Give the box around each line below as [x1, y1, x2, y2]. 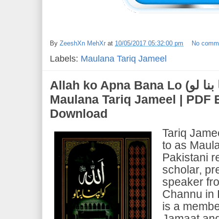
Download [50, 106, 108, 120]
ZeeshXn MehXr [60, 39, 106, 47]
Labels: [50, 53, 81, 64]
